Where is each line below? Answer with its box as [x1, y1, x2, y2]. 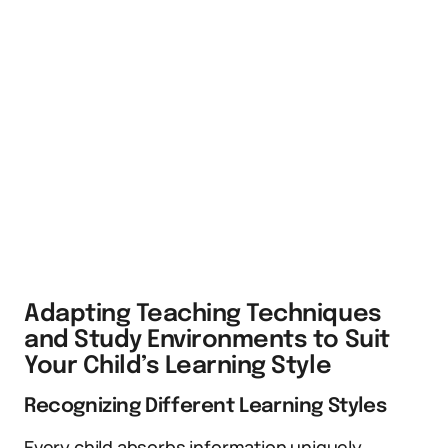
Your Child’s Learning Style [24, 354, 332, 379]
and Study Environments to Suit [24, 328, 390, 353]
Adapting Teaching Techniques [24, 302, 382, 327]
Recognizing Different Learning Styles [24, 396, 387, 417]
